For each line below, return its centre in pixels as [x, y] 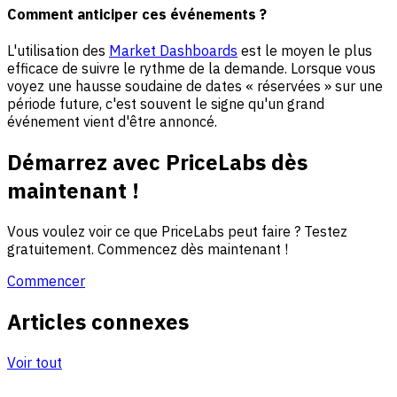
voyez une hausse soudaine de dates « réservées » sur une [195, 86]
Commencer [46, 281]
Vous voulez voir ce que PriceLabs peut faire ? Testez [177, 232]
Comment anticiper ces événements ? [137, 15]
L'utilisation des [58, 51]
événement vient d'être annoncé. [112, 122]
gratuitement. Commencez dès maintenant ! [148, 249]
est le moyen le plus [305, 51]
